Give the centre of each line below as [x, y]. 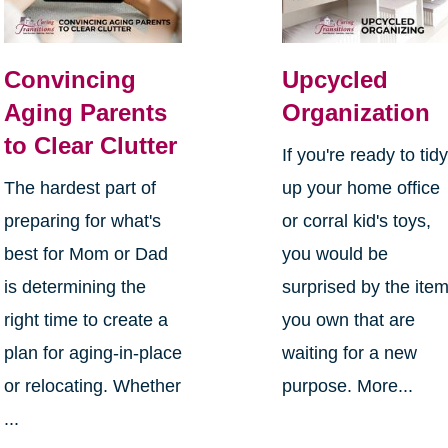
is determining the [74, 286]
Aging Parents [85, 112]
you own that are [349, 319]
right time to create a [85, 319]
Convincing [69, 79]
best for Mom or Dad [85, 253]
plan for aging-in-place [92, 352]
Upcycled [335, 79]
